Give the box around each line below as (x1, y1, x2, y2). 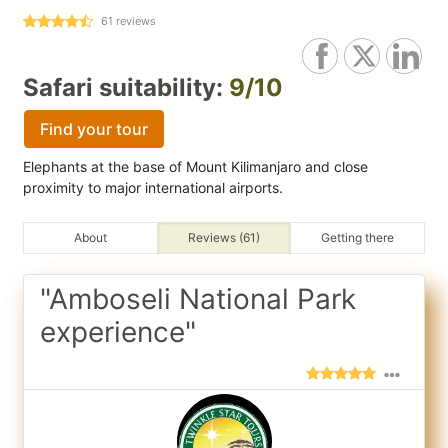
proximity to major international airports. (23, 179, 283, 196)
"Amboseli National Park (40, 282, 356, 316)
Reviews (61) (187, 230, 260, 245)
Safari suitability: (23, 73, 229, 102)
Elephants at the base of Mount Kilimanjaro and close (23, 158, 368, 175)
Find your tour (40, 119, 148, 139)
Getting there (321, 230, 395, 245)
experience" (40, 315, 196, 349)
